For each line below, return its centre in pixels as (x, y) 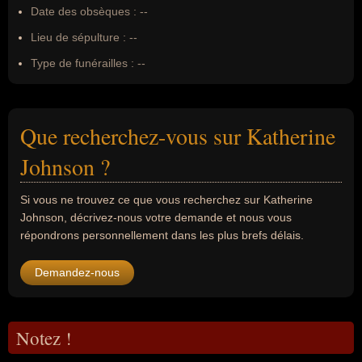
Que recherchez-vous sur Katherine (178, 136)
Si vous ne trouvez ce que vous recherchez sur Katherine (166, 200)
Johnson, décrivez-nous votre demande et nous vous (156, 217)
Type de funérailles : (82, 63)
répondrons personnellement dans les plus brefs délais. (162, 235)
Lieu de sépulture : (78, 37)
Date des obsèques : (84, 11)
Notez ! (44, 338)
